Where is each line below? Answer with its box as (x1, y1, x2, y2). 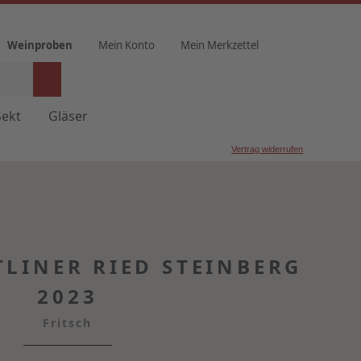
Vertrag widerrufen (231, 144, 303, 154)
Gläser (48, 107, 88, 125)
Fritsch (43, 315, 93, 330)
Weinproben (7, 38, 73, 52)
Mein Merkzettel (180, 38, 259, 52)
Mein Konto (98, 38, 155, 52)
